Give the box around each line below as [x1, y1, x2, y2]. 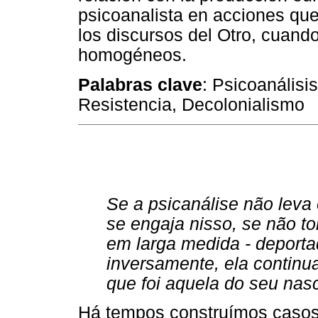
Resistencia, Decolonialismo [78, 94, 305, 114]
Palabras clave [78, 75, 202, 94]
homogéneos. [78, 45, 187, 65]
